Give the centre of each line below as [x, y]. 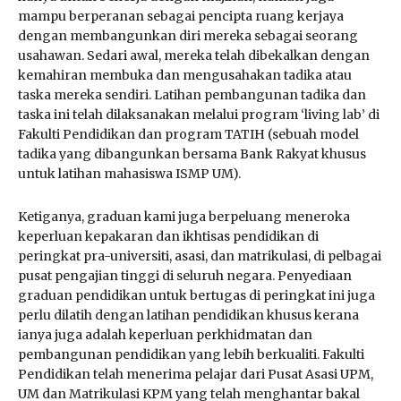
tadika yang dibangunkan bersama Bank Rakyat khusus [192, 154]
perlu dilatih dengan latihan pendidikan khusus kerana [188, 315]
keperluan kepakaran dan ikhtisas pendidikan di [168, 236]
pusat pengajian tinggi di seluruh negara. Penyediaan [185, 275]
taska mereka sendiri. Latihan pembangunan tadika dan [192, 94]
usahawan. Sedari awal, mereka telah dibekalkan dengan [194, 55]
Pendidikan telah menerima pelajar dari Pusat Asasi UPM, [196, 374]
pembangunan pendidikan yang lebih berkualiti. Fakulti [191, 354]
